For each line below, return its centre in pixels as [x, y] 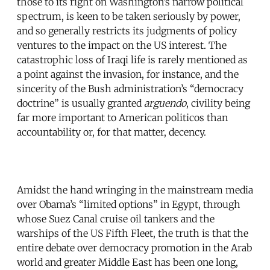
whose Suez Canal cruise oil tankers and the [116, 218]
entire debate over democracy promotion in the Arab [134, 247]
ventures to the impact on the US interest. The [122, 45]
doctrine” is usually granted [80, 103]
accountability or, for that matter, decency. [111, 132]
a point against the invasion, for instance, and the [128, 74]
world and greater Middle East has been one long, [127, 262]
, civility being [218, 103]
